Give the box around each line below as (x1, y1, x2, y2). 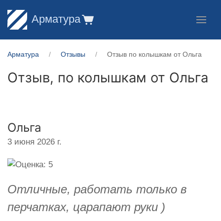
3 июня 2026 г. (7, 137, 62, 147)
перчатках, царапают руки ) (7, 200, 165, 214)
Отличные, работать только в (7, 182, 187, 196)
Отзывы (61, 50, 85, 58)
